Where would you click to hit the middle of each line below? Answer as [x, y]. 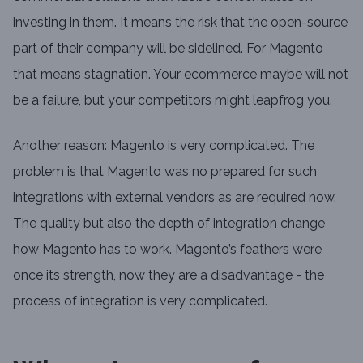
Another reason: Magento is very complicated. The [164, 145]
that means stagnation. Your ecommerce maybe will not [181, 74]
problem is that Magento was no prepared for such [165, 171]
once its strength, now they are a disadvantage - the [169, 275]
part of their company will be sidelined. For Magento [168, 48]
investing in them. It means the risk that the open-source [180, 22]
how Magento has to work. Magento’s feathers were [167, 249]
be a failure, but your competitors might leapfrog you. [173, 100]
